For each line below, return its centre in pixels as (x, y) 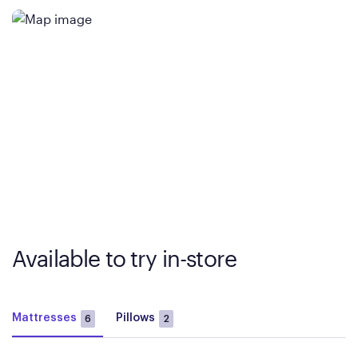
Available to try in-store (124, 258)
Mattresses (44, 318)
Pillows (135, 318)
